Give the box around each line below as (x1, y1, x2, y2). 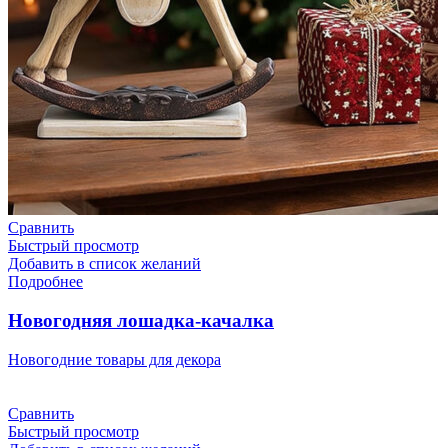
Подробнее (8, 273, 83, 291)
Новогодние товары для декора (8, 350, 221, 368)
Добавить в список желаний (8, 255, 201, 273)
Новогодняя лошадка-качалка (8, 310, 274, 332)
